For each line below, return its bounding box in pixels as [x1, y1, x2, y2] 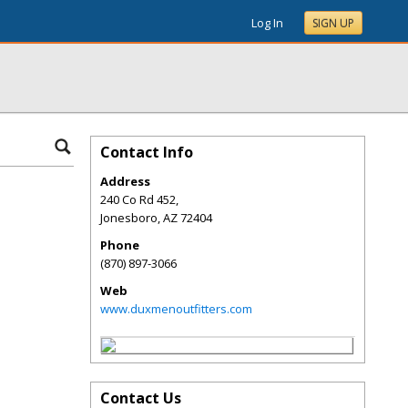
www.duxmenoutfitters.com [100, 301, 252, 317]
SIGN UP [312, 15, 354, 31]
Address [100, 173, 150, 189]
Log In [251, 15, 283, 31]
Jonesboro [100, 209, 158, 226]
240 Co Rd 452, [100, 191, 178, 208]
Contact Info [100, 142, 193, 162]
